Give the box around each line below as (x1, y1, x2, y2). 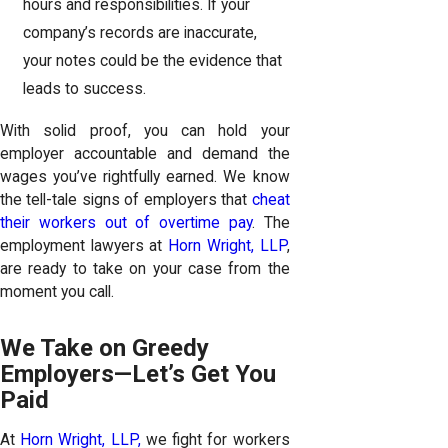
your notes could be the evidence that (23, 51, 283, 70)
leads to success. (23, 79, 151, 98)
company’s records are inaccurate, (23, 23, 258, 42)
